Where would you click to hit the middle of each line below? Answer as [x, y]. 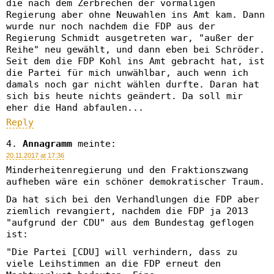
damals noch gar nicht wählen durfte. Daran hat [133, 84]
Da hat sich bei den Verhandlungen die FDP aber [133, 199]
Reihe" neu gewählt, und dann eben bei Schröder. [135, 50]
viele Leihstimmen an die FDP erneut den [113, 264]
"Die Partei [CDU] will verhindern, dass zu [122, 252]
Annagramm [47, 144]
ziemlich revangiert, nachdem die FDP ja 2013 [127, 211]
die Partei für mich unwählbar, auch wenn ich [127, 73]
